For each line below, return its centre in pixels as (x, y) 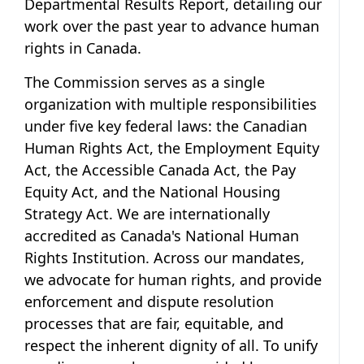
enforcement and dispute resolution (149, 301)
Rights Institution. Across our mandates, (165, 257)
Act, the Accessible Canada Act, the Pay (160, 169)
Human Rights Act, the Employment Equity (172, 147)
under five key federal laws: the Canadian (166, 126)
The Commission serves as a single (145, 82)
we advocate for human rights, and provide (173, 279)
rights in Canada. (83, 48)
